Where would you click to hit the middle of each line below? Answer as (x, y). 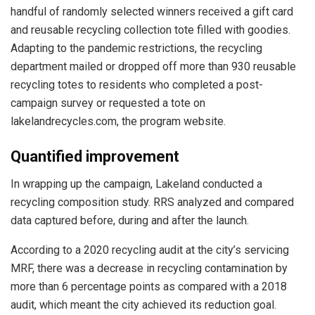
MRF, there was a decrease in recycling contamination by (149, 268)
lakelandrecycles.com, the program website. (118, 121)
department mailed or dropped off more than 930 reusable (153, 66)
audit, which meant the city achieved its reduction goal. (143, 304)
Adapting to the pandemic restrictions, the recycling (136, 48)
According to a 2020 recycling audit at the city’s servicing (150, 250)
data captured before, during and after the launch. (130, 220)
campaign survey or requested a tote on (108, 103)
